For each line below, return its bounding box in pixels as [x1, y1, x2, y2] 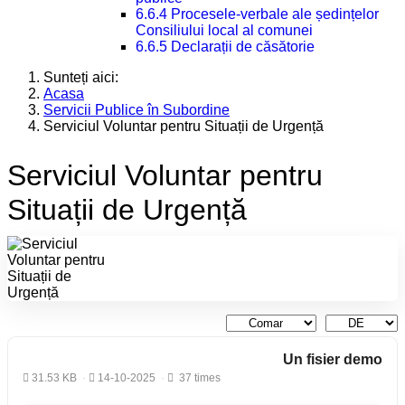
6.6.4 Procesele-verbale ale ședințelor [135, 6, 379, 22]
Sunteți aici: [43, 70, 126, 85]
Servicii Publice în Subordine [43, 102, 230, 118]
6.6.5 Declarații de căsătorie [135, 39, 315, 54]
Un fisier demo [283, 352, 382, 367]
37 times [174, 372, 221, 384]
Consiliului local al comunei [135, 23, 313, 38]
